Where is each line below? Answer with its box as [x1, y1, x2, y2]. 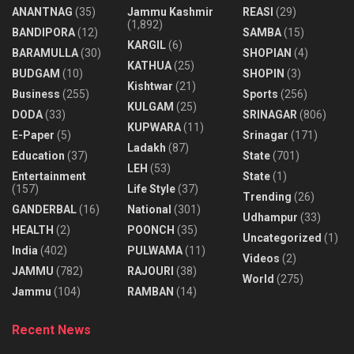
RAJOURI [127, 265, 174, 277]
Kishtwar [127, 80, 173, 92]
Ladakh [127, 141, 166, 154]
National [127, 203, 171, 216]
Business [12, 88, 60, 100]
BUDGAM [12, 67, 60, 80]
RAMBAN [127, 285, 174, 298]
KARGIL [127, 39, 166, 51]
